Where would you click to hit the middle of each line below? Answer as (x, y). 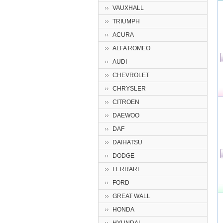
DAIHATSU (127, 142)
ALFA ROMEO (131, 48)
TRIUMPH (126, 21)
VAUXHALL (128, 8)
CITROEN (126, 102)
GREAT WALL (131, 196)
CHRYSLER (129, 89)
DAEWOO (126, 115)
